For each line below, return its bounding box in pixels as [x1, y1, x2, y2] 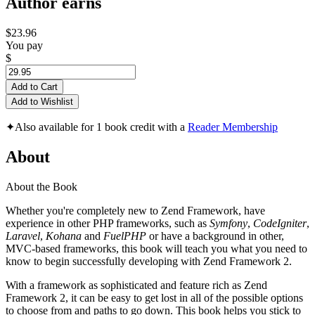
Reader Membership [188, 121, 278, 134]
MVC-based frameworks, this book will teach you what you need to [6, 242, 307, 255]
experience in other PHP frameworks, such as [6, 217, 210, 229]
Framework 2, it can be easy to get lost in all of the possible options [6, 291, 303, 304]
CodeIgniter [253, 217, 307, 229]
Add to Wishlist [11, 96, 73, 108]
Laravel [6, 229, 40, 242]
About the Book [6, 180, 77, 193]
